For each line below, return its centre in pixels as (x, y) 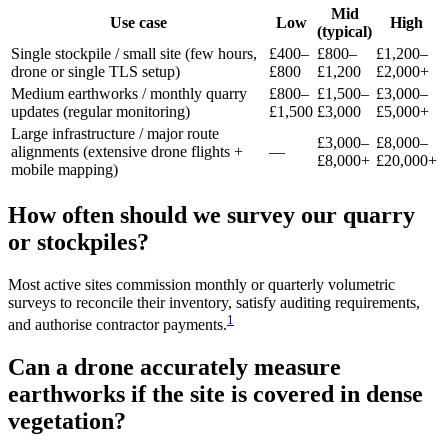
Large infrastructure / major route (115, 134)
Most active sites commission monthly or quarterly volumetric (201, 285)
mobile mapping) (64, 170)
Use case (138, 23)
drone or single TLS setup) (95, 72)
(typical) (344, 32)
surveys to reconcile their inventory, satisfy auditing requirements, (214, 303)
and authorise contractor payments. (117, 325)
